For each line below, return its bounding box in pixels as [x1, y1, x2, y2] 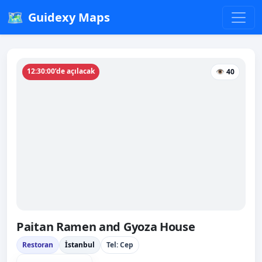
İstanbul [65, 240, 95, 250]
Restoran [22, 240, 53, 250]
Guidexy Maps [28, 9, 110, 25]
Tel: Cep [106, 240, 133, 250]
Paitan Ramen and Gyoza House [16, 219, 195, 235]
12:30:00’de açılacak [27, 66, 95, 76]
